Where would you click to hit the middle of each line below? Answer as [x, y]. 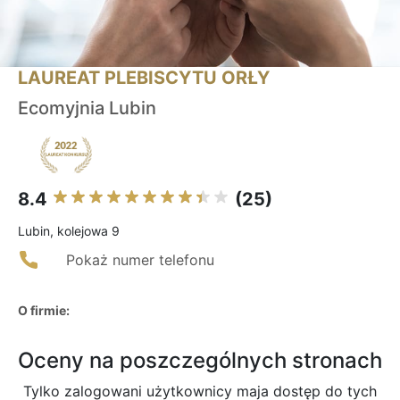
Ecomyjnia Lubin [87, 108]
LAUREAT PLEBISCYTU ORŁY [144, 78]
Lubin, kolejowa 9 [69, 231]
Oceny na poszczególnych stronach [200, 361]
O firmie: [44, 311]
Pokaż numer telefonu [140, 260]
